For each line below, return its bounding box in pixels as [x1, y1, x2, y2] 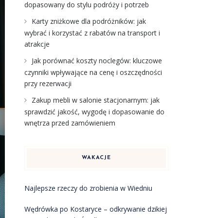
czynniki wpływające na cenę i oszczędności [24, 68, 162, 77]
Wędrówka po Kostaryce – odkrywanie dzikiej [24, 204, 167, 214]
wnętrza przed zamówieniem [24, 118, 115, 127]
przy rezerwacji [24, 79, 72, 88]
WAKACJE [81, 155, 111, 161]
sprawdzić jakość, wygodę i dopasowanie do [24, 107, 164, 116]
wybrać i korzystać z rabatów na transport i [24, 28, 160, 37]
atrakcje [24, 39, 50, 49]
